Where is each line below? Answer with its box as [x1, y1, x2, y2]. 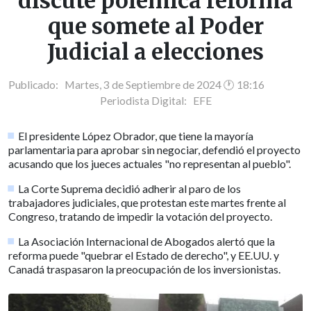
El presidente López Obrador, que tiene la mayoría [18, 129, 254, 143]
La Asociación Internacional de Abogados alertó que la [18, 235, 276, 249]
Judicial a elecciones [47, 38, 264, 67]
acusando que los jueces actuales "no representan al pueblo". [8, 157, 291, 171]
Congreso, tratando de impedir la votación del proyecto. [8, 210, 272, 224]
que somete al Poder [47, 12, 264, 41]
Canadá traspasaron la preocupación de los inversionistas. [8, 262, 280, 276]
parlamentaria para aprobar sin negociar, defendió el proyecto [8, 143, 301, 157]
